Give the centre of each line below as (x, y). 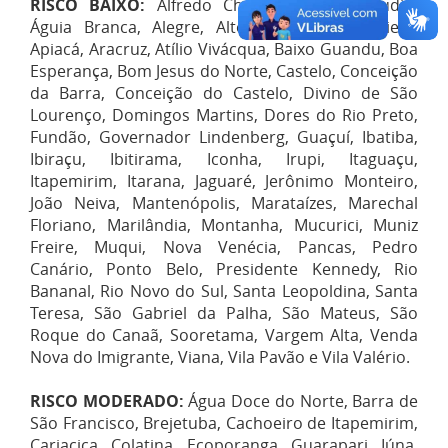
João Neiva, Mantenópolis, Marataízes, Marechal (224, 202)
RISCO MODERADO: (107, 400)
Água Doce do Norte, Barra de (301, 400)
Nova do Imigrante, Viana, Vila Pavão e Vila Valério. (220, 356)
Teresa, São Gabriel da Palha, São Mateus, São (224, 312)
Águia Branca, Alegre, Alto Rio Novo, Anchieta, (224, 26)
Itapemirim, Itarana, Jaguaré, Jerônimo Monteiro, (224, 180)
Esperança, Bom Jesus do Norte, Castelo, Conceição (224, 70)
